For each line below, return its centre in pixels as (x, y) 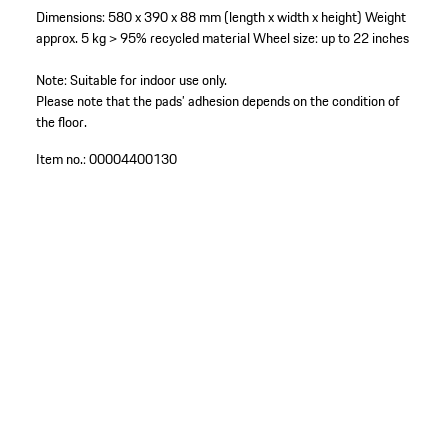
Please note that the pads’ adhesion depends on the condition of (217, 101)
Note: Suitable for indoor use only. (131, 80)
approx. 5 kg (70, 38)
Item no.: (60, 159)
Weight (385, 17)
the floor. (61, 122)
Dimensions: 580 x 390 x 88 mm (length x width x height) (198, 17)
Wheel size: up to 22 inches (330, 38)
